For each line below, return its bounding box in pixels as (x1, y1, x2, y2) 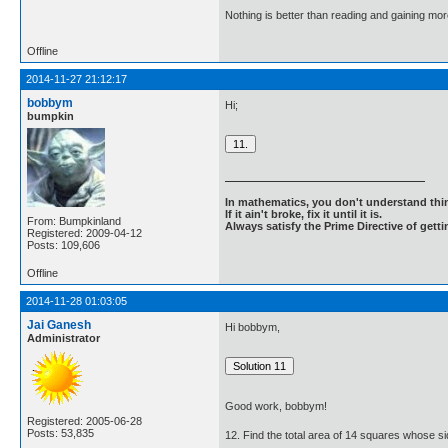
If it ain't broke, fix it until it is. (225, 208, 382, 221)
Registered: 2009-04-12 (27, 227, 142, 240)
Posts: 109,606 (27, 239, 100, 252)
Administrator (27, 332, 100, 345)
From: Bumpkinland (27, 215, 121, 228)
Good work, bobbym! (225, 400, 327, 413)
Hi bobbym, (225, 320, 280, 333)
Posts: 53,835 (27, 427, 94, 440)
